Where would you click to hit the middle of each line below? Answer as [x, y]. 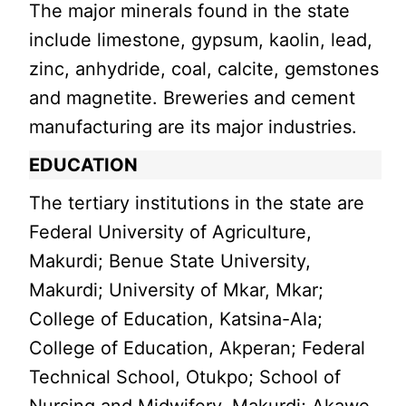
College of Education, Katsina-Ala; [176, 319]
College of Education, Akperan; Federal [198, 348]
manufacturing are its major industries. [193, 127]
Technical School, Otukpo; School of [185, 377]
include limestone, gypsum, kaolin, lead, [201, 40]
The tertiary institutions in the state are [197, 203]
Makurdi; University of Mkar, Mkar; [177, 290]
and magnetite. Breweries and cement [193, 98]
